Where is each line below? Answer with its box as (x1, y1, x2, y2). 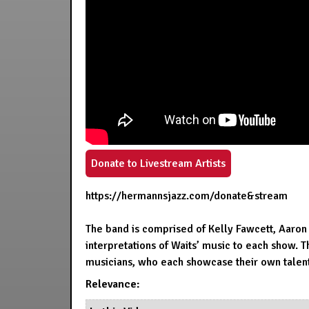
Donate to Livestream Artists (91, 157, 226, 170)
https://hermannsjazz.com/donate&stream (86, 189, 288, 203)
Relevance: (86, 277, 140, 291)
